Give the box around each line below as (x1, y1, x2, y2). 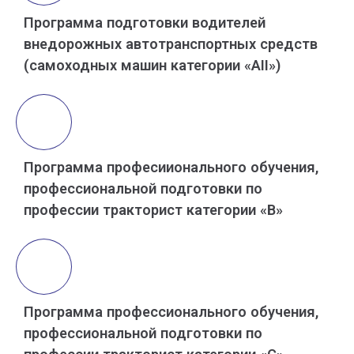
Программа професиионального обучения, (24, 159, 318, 176)
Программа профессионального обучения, (24, 303, 318, 321)
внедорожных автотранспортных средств (24, 36, 318, 53)
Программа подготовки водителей (24, 14, 265, 32)
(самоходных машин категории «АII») (24, 57, 281, 74)
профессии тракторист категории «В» (24, 201, 283, 219)
